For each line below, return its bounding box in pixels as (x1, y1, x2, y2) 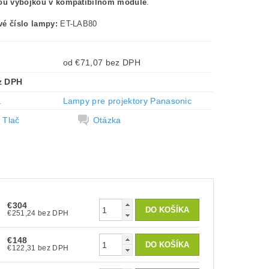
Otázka (92, 115, 121, 125)
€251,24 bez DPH (37, 209, 69, 217)
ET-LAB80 (57, 19, 97, 28)
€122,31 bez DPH (37, 244, 69, 252)
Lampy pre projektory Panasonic (62, 96, 192, 106)
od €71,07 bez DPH (105, 58, 141, 67)
